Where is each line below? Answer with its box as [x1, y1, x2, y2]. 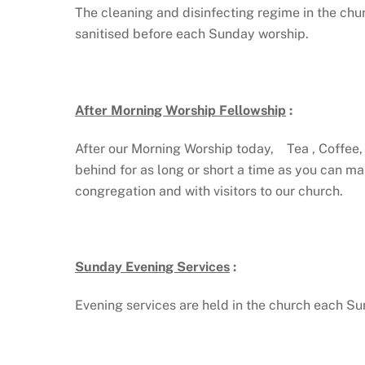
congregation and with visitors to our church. [75, 182, 343, 199]
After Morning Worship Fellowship [75, 102, 286, 118]
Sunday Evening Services [75, 259, 230, 275]
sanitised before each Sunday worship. [75, 26, 309, 42]
